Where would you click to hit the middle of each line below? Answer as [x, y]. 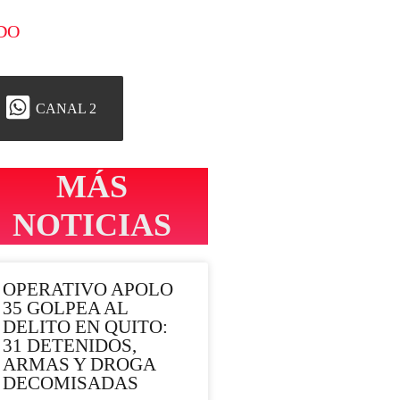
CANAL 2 [66, 108]
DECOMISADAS [71, 383]
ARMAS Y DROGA [79, 365]
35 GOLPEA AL [65, 308]
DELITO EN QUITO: [85, 327]
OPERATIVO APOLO [88, 290]
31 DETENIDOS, [70, 346]
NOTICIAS [92, 225]
